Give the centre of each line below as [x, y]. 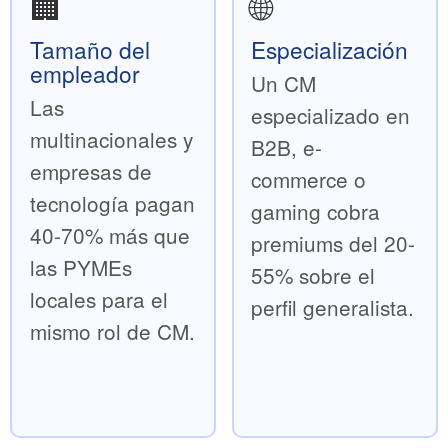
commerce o [309, 178]
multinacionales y [111, 138]
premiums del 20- [333, 242]
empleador [84, 72]
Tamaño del [89, 48]
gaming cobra [316, 210]
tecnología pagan [112, 202]
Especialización [330, 48]
